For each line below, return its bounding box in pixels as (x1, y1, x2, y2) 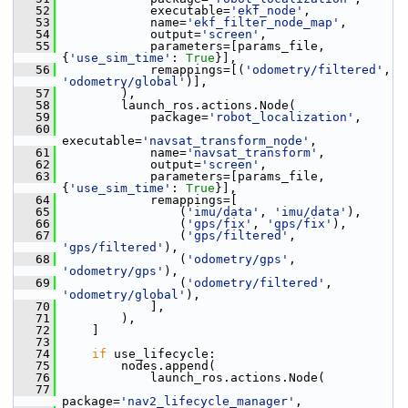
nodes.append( (56, 359, 216, 372)
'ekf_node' (230, 4, 303, 17)
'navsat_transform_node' (142, 134, 310, 148)
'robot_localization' (209, 110, 354, 124)
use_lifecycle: (107, 347, 216, 361)
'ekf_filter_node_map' (187, 15, 340, 29)
